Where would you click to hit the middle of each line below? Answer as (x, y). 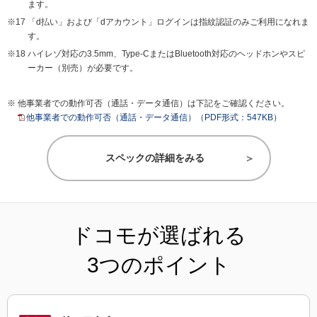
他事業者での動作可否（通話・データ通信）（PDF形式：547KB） (154, 118)
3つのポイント (158, 265)
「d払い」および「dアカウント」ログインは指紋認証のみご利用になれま (168, 22)
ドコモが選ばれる (158, 236)
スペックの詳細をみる (155, 158)
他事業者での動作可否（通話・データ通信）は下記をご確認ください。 (154, 104)
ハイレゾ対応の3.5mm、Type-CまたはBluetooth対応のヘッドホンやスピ (166, 54)
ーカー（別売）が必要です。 (83, 68)
